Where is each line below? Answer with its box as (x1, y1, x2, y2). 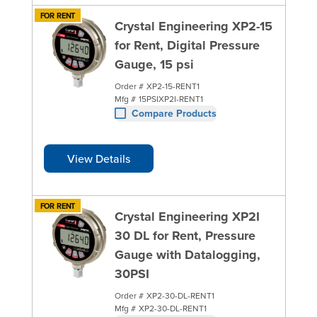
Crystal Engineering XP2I (114, 207, 260, 226)
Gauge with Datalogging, (114, 245, 260, 264)
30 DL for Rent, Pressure (114, 226, 255, 245)
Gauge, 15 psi (114, 54, 194, 74)
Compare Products (131, 105, 217, 120)
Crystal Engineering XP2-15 (114, 16, 272, 35)
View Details (67, 150, 130, 166)
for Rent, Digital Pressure (114, 35, 260, 54)
